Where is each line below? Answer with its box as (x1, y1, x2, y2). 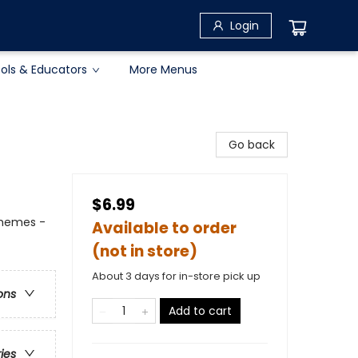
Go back (229, 137, 275, 153)
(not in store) (92, 241, 197, 262)
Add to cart (169, 303, 232, 319)
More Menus (129, 62, 197, 78)
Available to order (92, 217, 237, 239)
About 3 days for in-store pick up (92, 268, 261, 284)
